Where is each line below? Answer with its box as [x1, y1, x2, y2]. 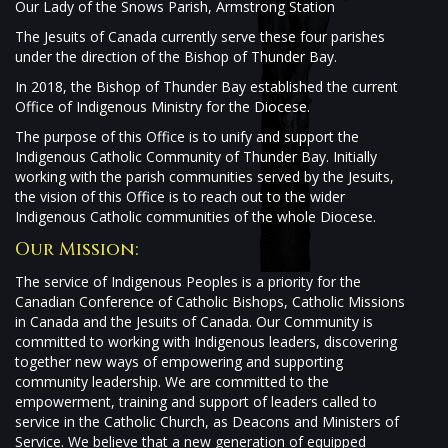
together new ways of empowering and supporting [15, 352, 343, 371]
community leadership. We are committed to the [15, 372, 329, 391]
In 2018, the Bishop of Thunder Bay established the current [15, 77, 398, 96]
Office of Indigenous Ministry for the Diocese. [15, 97, 310, 116]
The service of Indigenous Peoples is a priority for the [15, 272, 361, 291]
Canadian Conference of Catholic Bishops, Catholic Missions [15, 292, 405, 311]
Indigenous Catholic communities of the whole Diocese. [15, 207, 376, 226]
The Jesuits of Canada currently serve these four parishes [15, 27, 385, 46]
